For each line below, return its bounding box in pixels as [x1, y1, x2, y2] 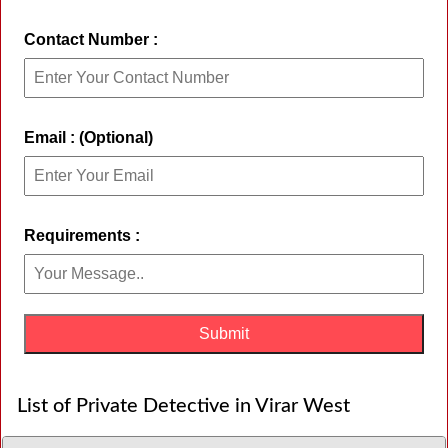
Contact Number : [24, 31, 158, 49]
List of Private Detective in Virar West [17, 396, 350, 417]
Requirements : [24, 227, 140, 245]
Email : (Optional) [24, 129, 153, 147]
